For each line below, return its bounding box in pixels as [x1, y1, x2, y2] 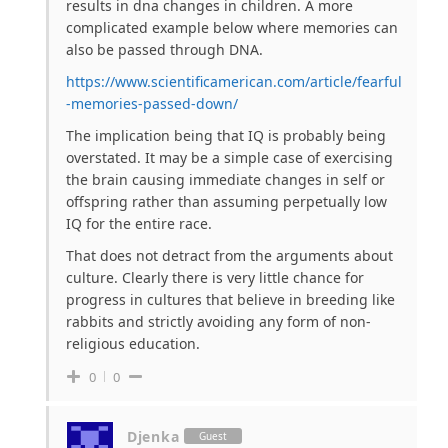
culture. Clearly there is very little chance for [66, 267, 364, 287]
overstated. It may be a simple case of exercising [66, 147, 393, 167]
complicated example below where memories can [66, 17, 398, 37]
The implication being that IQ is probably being [66, 125, 386, 145]
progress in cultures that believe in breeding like [66, 289, 395, 309]
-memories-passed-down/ [66, 93, 238, 113]
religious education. [66, 333, 200, 353]
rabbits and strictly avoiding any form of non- [66, 311, 371, 331]
